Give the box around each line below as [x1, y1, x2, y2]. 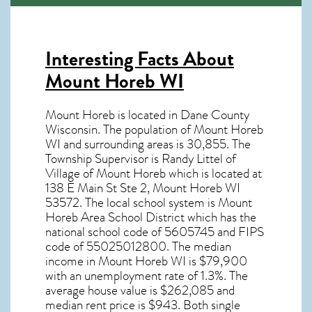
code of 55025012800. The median [45, 237, 231, 257]
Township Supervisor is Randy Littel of [45, 149, 236, 169]
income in [45, 251, 98, 272]
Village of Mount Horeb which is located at [45, 164, 262, 184]
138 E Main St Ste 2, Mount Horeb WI [45, 178, 240, 198]
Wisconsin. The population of [45, 120, 194, 140]
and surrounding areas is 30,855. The [61, 134, 251, 155]
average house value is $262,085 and [45, 281, 235, 301]
